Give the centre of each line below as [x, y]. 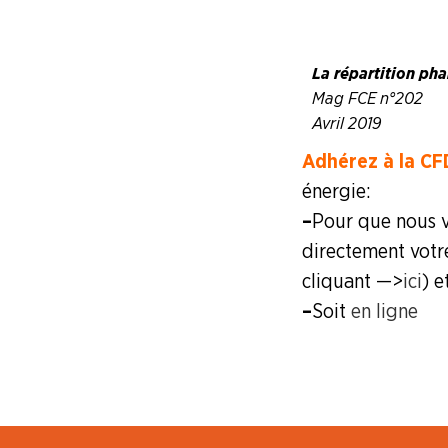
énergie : [336, 191]
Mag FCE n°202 [367, 98]
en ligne [384, 311]
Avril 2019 [346, 123]
